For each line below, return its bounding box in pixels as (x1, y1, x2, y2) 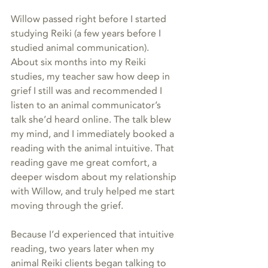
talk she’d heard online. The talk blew (11, 113, 173, 127)
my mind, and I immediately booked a (11, 127, 176, 141)
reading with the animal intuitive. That (11, 142, 176, 156)
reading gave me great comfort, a (11, 156, 159, 170)
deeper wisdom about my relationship (11, 170, 179, 184)
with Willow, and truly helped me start (11, 185, 177, 199)
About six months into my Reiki (11, 56, 148, 69)
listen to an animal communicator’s (11, 99, 163, 112)
